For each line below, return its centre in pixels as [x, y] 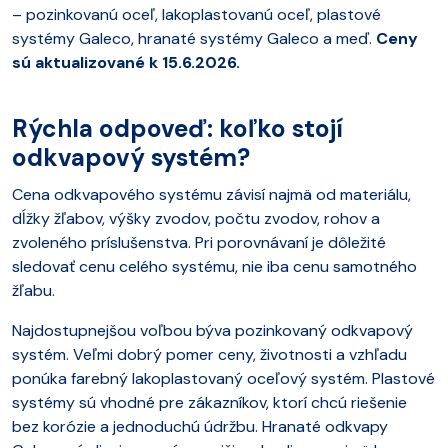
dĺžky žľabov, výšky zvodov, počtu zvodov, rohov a [196, 218]
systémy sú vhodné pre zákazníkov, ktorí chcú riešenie [209, 402]
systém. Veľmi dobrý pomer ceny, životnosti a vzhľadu [209, 354]
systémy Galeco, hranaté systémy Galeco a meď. [194, 38]
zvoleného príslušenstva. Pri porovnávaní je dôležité [199, 242]
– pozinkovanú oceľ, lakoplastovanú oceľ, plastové [196, 14]
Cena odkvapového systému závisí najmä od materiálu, [211, 194]
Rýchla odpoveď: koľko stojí [177, 129]
